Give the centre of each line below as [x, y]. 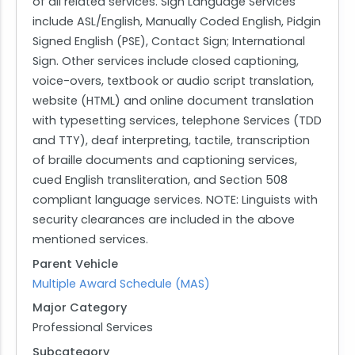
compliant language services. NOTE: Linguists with [175, 200]
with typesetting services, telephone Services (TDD [177, 121]
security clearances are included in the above [164, 220]
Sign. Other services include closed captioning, [166, 61]
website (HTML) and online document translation [173, 101]
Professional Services [93, 328]
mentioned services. [90, 240]
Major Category [80, 308]
